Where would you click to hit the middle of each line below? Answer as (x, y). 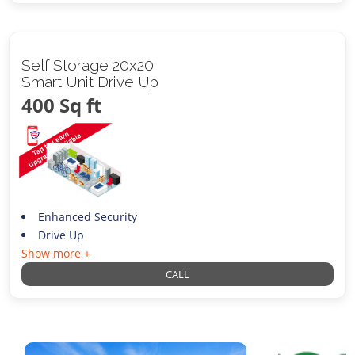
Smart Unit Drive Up (90, 81)
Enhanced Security (87, 216)
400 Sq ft (62, 105)
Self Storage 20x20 (88, 65)
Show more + (56, 253)
